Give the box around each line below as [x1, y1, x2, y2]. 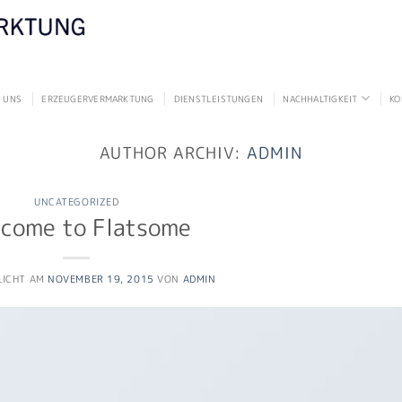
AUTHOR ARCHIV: [100, 141, 248, 164]
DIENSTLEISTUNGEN [173, 92, 264, 105]
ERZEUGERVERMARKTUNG [41, 92, 154, 105]
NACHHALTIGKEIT [283, 92, 358, 105]
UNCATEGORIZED [34, 195, 119, 210]
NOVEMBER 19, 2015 [48, 271, 154, 286]
